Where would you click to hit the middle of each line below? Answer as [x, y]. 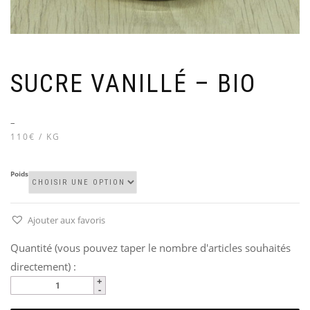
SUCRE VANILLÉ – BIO [133, 83]
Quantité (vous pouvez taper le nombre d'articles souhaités [151, 247]
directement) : [43, 266]
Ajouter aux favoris [66, 220]
